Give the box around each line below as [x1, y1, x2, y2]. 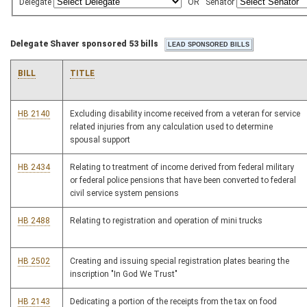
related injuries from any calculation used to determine [70, 122, 273, 132]
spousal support [70, 135, 130, 145]
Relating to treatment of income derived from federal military [70, 162, 294, 173]
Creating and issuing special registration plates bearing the [70, 256, 289, 267]
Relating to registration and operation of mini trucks [70, 216, 262, 226]
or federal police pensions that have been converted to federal [70, 175, 296, 186]
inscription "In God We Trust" [70, 269, 177, 280]
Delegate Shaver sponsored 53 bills [10, 39, 158, 49]
